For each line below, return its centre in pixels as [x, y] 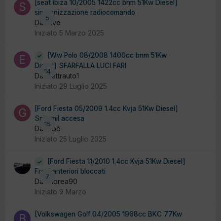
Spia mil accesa [59, 118]
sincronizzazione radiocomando [85, 13]
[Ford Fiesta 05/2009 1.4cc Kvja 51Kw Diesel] [106, 108]
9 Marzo [73, 192]
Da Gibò [48, 128]
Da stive [48, 23]
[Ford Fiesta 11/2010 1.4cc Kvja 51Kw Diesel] [116, 161]
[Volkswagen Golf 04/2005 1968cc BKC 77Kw [108, 214]
